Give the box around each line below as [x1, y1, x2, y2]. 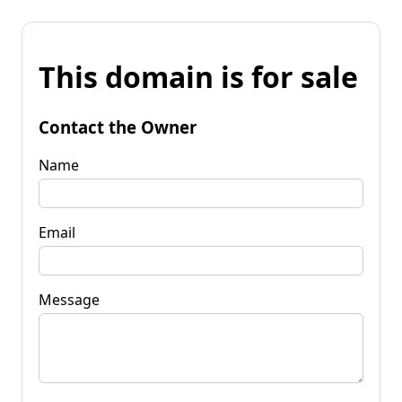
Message [39, 289, 100, 310]
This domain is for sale [39, 57, 358, 97]
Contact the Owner [39, 115, 197, 138]
